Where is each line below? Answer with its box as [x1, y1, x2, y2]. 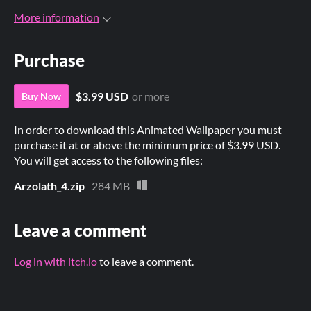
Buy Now [22, 90, 61, 103]
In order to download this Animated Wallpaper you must [14, 123, 282, 137]
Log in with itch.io [14, 255, 97, 269]
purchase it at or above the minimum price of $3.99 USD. [14, 138, 280, 152]
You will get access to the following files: [14, 153, 203, 167]
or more [132, 90, 169, 103]
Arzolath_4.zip [14, 179, 85, 193]
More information [14, 10, 99, 24]
